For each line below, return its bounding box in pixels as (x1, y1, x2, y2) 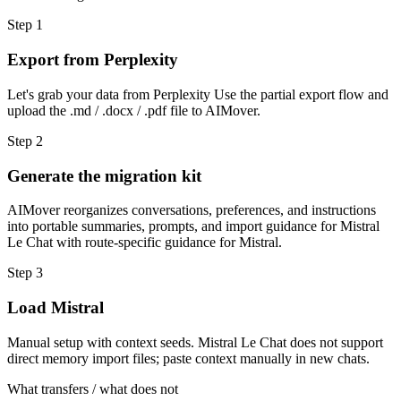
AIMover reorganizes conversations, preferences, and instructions (7, 202, 376, 218)
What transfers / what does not (7, 380, 178, 397)
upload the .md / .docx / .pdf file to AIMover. (7, 102, 260, 118)
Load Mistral (7, 298, 104, 318)
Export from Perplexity (7, 50, 178, 70)
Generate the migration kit (7, 166, 201, 185)
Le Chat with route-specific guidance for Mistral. (7, 235, 282, 251)
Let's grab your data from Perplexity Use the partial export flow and (7, 86, 388, 102)
